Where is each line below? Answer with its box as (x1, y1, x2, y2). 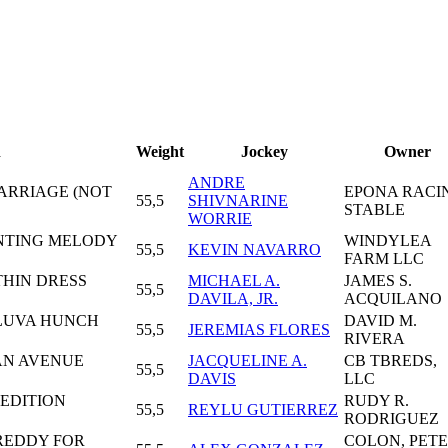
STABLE (344, 201, 405, 219)
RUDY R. (344, 392, 409, 410)
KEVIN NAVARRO (188, 241, 321, 259)
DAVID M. (344, 312, 417, 330)
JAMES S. (344, 272, 412, 290)
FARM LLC (344, 250, 424, 268)
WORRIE (188, 210, 252, 228)
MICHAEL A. (188, 272, 280, 290)
